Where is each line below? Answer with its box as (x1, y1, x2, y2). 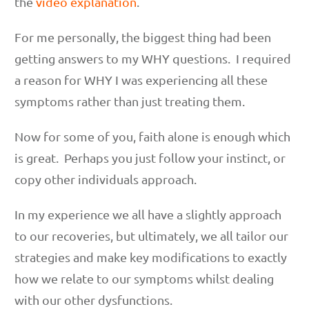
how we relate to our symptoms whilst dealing (14, 270, 274, 286)
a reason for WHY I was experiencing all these (14, 72, 268, 87)
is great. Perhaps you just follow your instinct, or (14, 150, 286, 165)
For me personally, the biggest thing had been (14, 29, 271, 44)
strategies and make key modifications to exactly (14, 249, 287, 264)
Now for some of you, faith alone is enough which (14, 128, 290, 143)
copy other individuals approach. (14, 171, 197, 186)
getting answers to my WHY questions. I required (14, 50, 291, 66)
